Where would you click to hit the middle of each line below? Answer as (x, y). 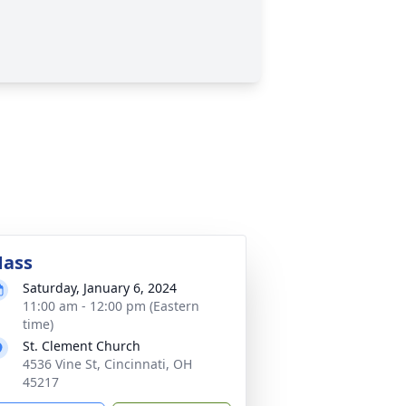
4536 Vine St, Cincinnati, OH (107, 364)
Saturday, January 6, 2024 (100, 288)
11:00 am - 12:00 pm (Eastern (111, 306)
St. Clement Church (82, 346)
